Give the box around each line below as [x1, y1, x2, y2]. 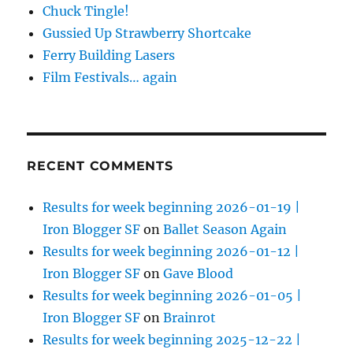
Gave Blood [163, 266, 234, 282]
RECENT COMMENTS [27, 158, 173, 174]
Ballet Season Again [163, 221, 288, 238]
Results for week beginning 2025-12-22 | [43, 332, 302, 348]
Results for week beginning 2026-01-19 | [43, 199, 301, 216]
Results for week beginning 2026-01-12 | [43, 243, 300, 260]
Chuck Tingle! [43, 3, 130, 20]
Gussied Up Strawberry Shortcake [43, 25, 252, 42]
